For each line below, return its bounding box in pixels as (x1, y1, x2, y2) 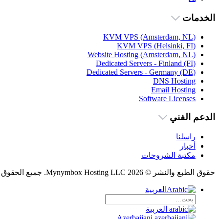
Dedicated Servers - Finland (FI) (96, 59, 196, 67)
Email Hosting (151, 85, 196, 94)
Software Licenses (139, 94, 196, 103)
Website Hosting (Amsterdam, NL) (88, 50, 196, 59)
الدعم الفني (167, 112, 215, 123)
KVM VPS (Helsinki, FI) (117, 41, 196, 50)
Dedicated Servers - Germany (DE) (87, 67, 196, 76)
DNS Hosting (153, 76, 196, 85)
